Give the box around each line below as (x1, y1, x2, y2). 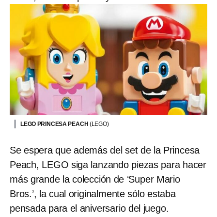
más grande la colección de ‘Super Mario (10, 174, 180, 185)
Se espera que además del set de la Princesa (10, 145, 200, 156)
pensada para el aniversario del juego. (10, 203, 169, 214)
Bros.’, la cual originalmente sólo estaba (10, 188, 176, 200)
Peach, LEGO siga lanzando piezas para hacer (10, 159, 206, 170)
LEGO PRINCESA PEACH (20, 121, 90, 128)
